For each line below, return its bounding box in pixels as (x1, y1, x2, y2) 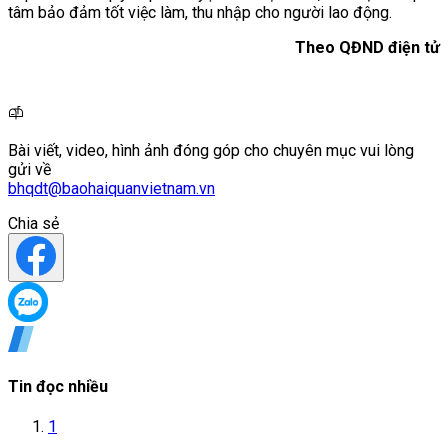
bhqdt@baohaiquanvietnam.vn (8, 178, 215, 198)
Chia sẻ (8, 213, 59, 233)
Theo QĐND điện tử (295, 37, 440, 57)
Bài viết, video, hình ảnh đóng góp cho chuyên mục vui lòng (8, 140, 414, 160)
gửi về (8, 159, 51, 179)
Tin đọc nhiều (8, 377, 108, 397)
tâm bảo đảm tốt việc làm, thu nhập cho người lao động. (8, 2, 392, 22)
